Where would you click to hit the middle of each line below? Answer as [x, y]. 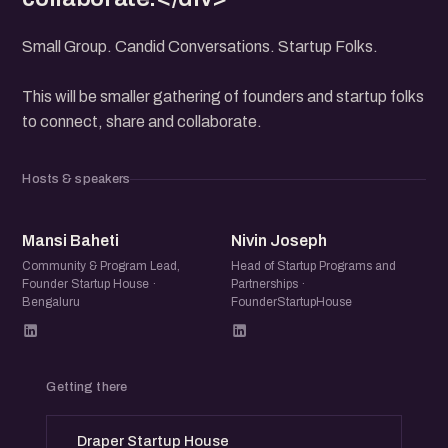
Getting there [87, 387]
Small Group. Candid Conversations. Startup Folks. [200, 46]
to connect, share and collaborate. [142, 121]
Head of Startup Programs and [313, 266]
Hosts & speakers [76, 179]
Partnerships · [268, 284]
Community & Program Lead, [101, 266]
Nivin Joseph [279, 240]
